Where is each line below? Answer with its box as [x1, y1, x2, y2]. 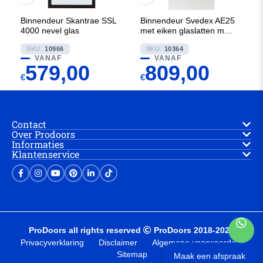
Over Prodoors [12, 128, 75, 140]
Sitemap [117, 249, 148, 259]
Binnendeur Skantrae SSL [21, 16, 117, 25]
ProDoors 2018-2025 [151, 225, 234, 235]
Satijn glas [140, 36, 178, 45]
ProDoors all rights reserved [28, 225, 141, 235]
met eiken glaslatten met [140, 26, 231, 35]
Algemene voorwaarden [152, 238, 241, 247]
